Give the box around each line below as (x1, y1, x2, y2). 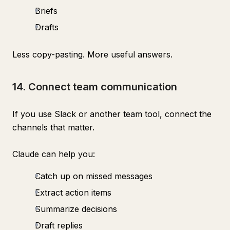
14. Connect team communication (12, 81, 177, 93)
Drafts (35, 22, 59, 32)
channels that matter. (12, 122, 94, 132)
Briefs (35, 6, 57, 16)
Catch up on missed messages (35, 171, 152, 181)
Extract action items (35, 187, 111, 198)
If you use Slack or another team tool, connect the (12, 109, 212, 119)
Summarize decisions (35, 204, 117, 214)
